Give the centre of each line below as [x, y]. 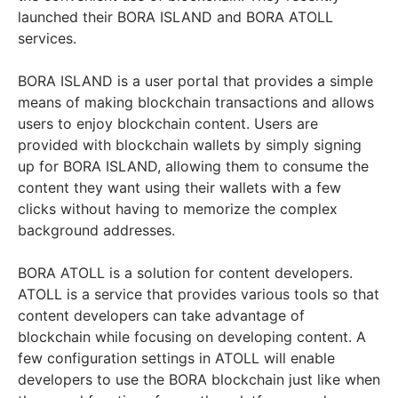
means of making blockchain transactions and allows [196, 103]
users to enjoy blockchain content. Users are [168, 124]
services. [47, 39]
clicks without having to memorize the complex [178, 209]
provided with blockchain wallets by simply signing [190, 145]
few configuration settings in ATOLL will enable [176, 358]
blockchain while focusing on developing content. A [192, 337]
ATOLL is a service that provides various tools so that [199, 295]
